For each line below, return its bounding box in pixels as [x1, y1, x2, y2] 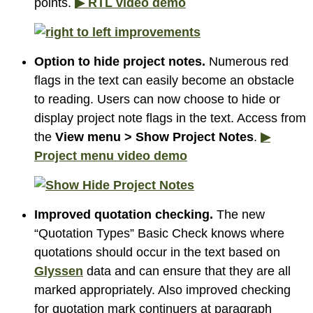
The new [213, 207, 265, 221]
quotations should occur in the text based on [34, 245, 280, 259]
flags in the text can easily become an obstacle [34, 73, 294, 87]
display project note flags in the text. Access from [34, 110, 306, 125]
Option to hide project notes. [34, 54, 209, 68]
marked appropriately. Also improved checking [34, 282, 291, 297]
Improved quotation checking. [34, 207, 213, 221]
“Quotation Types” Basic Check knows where [34, 226, 284, 240]
